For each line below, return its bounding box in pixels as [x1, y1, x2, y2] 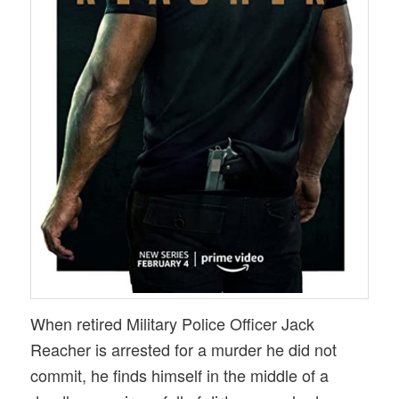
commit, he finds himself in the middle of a [30, 362, 330, 387]
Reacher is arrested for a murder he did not [30, 337, 338, 361]
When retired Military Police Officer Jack [30, 311, 315, 335]
